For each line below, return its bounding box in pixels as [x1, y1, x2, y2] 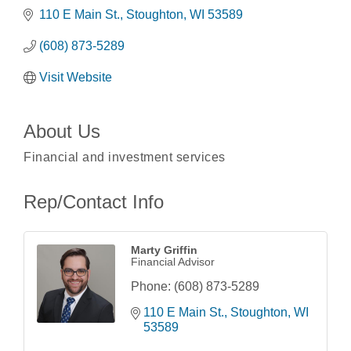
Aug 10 [31, 317, 61, 327]
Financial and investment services [24, 150, 226, 165]
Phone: [131, 280, 171, 294]
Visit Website [39, 71, 112, 85]
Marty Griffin [131, 244, 197, 257]
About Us [24, 121, 100, 143]
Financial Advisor [131, 255, 215, 269]
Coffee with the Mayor [70, 315, 181, 328]
